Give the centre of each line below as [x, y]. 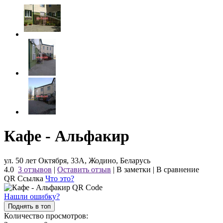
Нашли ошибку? [32, 196]
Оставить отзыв [84, 169]
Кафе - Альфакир [67, 136]
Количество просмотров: [46, 216]
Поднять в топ [29, 206]
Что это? [60, 178]
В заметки [134, 169]
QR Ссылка [25, 178]
